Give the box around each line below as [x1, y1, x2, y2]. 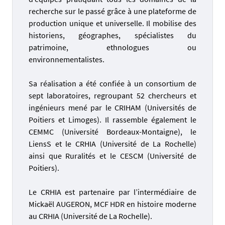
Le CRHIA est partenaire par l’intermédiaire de [29, 186, 196, 197]
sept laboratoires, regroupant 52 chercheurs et [29, 90, 196, 100]
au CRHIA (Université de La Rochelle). [29, 210, 152, 221]
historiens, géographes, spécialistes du [29, 30, 196, 40]
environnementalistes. [29, 54, 104, 64]
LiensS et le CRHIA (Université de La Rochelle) [29, 138, 196, 149]
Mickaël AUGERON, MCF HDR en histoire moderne [29, 198, 196, 209]
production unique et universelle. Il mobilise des [29, 18, 196, 28]
